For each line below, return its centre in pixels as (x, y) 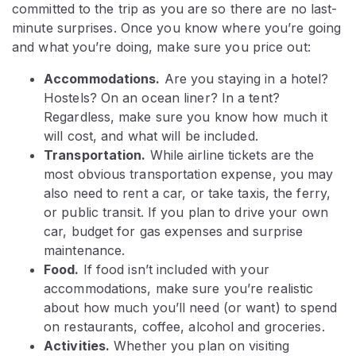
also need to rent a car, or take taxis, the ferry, (188, 193)
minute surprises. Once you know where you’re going (177, 28)
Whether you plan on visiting (200, 346)
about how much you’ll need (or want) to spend (191, 308)
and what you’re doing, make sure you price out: (161, 47)
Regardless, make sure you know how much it (186, 117)
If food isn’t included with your (174, 270)
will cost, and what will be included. (151, 136)
